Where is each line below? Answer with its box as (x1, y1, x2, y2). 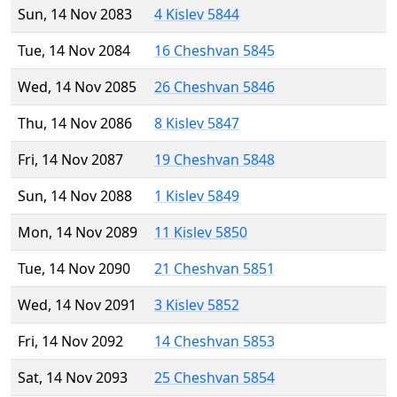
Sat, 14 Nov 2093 (18, 368, 128, 388)
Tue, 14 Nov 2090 (18, 259, 130, 279)
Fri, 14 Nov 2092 (18, 331, 123, 352)
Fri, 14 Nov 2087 (18, 150, 123, 170)
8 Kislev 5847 (154, 113, 239, 134)
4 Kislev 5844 (154, 4, 239, 25)
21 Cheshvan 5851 (154, 259, 275, 279)
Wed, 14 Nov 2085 (18, 77, 136, 97)
